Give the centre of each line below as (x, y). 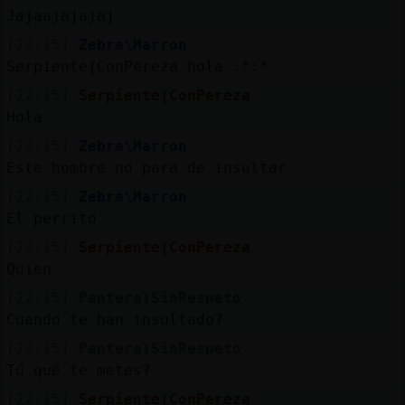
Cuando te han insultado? (114, 319)
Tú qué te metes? (78, 370)
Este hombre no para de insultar (146, 167)
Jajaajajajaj (60, 15)
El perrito (51, 218)
